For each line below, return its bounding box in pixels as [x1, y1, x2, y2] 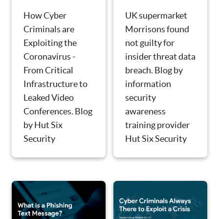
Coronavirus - [23, 51, 75, 62]
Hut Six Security [125, 133, 187, 144]
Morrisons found [125, 23, 189, 34]
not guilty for [125, 37, 175, 48]
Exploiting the [23, 38, 77, 48]
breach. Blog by [125, 65, 183, 75]
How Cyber [23, 10, 66, 21]
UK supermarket [125, 10, 187, 21]
